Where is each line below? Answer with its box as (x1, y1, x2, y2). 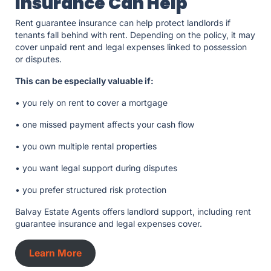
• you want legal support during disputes (15, 163, 180, 174)
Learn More (28, 247, 82, 259)
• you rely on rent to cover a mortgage (15, 97, 170, 108)
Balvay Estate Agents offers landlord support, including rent (15, 206, 251, 217)
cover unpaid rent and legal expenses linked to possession (15, 42, 247, 53)
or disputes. (15, 54, 64, 65)
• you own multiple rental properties (15, 141, 159, 152)
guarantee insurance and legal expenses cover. (15, 218, 207, 229)
